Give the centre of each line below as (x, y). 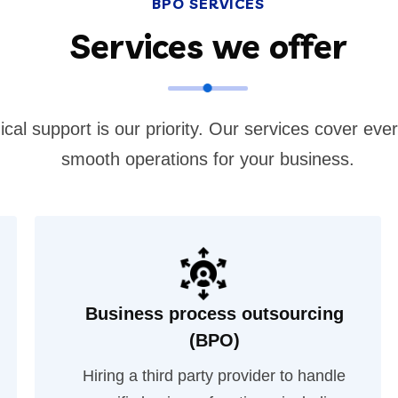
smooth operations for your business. (208, 159)
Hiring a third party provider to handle (215, 376)
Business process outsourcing (214, 314)
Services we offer (208, 46)
